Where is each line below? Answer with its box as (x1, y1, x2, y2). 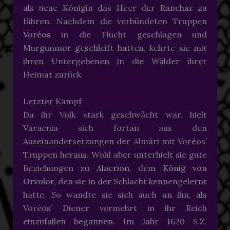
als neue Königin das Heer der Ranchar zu (23, 3, 207, 13)
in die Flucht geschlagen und (50, 29, 207, 40)
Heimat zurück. (23, 69, 83, 80)
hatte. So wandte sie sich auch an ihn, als (23, 189, 207, 200)
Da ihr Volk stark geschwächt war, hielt (23, 109, 207, 120)
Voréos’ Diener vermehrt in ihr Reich (23, 202, 207, 213)
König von (162, 162, 207, 173)
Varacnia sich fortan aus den (23, 122, 207, 133)
